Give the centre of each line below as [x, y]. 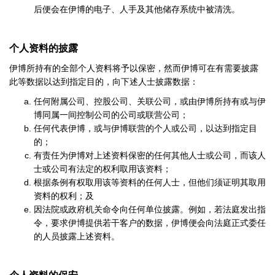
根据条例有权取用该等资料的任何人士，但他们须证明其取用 [150, 183]
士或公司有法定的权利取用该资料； [103, 169]
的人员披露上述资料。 [77, 237]
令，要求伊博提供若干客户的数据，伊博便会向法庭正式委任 [150, 223]
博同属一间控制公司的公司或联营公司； [111, 115]
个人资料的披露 [44, 48]
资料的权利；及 [64, 196]
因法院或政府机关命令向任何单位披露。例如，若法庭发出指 [150, 210]
